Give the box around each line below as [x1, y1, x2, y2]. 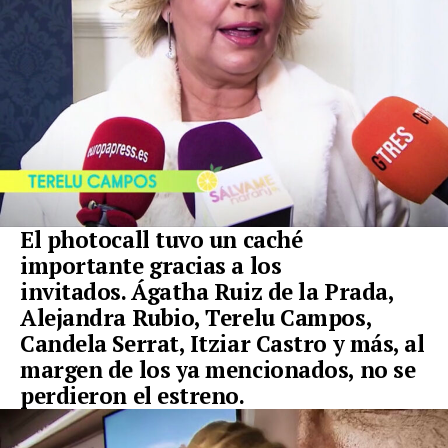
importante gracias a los [20, 251, 282, 281]
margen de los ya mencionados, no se [20, 355, 416, 385]
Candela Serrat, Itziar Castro [20, 329, 328, 359]
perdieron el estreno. [20, 381, 250, 411]
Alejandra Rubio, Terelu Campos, [20, 303, 372, 333]
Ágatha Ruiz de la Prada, [125, 277, 394, 307]
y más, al [327, 329, 425, 359]
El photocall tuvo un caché [20, 225, 303, 255]
